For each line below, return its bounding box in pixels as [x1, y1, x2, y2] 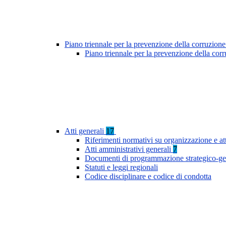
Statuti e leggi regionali [85, 163, 158, 172]
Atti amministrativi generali [85, 145, 173, 154]
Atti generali [65, 127, 106, 136]
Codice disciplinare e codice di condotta [85, 172, 211, 181]
